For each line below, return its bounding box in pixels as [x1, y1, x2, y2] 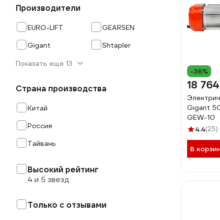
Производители [16, 3, 81, 13]
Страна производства [16, 83, 107, 94]
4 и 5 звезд [27, 174, 69, 185]
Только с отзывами [27, 200, 107, 210]
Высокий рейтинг [27, 165, 99, 175]
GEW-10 [187, 113, 215, 122]
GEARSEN [102, 23, 135, 32]
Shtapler [102, 41, 131, 50]
